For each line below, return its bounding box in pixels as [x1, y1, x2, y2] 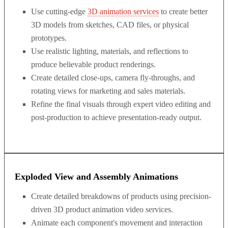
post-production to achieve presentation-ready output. [31, 113, 202, 122]
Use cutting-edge [31, 7, 88, 16]
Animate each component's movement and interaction [31, 218, 203, 227]
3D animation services [88, 7, 159, 16]
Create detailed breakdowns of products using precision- [31, 192, 211, 201]
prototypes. [31, 34, 67, 42]
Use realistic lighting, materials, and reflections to [31, 47, 188, 55]
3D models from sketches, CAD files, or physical [31, 20, 189, 29]
